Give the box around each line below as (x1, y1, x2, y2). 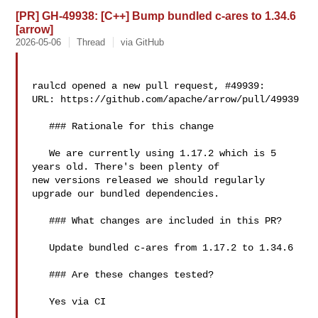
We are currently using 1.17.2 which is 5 (32, 148, 50, 159)
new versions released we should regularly (32, 175, 265, 186)
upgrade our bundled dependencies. (32, 188, 220, 199)
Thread (77, 37, 106, 48)
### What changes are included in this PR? (32, 215, 50, 226)
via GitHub (121, 37, 165, 48)
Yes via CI (32, 296, 50, 307)
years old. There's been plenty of (32, 161, 226, 172)
